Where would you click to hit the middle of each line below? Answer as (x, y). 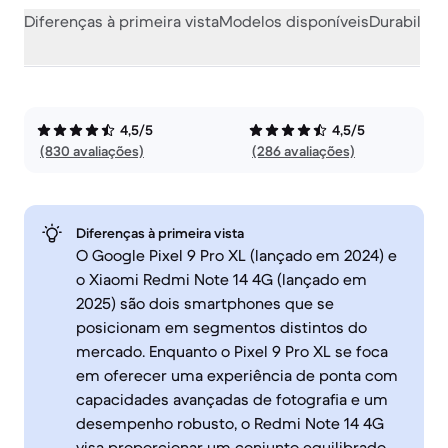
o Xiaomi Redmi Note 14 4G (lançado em (221, 279)
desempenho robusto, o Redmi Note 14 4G (230, 423)
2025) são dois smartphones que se (205, 303)
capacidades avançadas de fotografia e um (232, 399)
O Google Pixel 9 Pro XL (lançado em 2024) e (236, 255)
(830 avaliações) (92, 151)
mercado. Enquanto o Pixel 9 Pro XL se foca (232, 351)
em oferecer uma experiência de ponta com (237, 375)
